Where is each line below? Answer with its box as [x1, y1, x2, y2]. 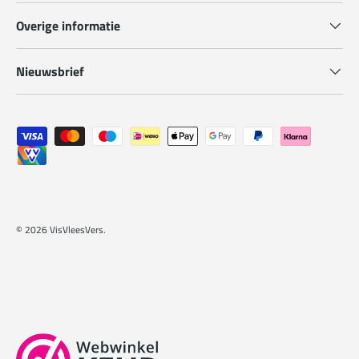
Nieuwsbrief [16, 61, 84, 81]
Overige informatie [16, 15, 120, 35]
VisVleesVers [50, 221, 103, 237]
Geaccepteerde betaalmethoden [15, 125, 188, 145]
